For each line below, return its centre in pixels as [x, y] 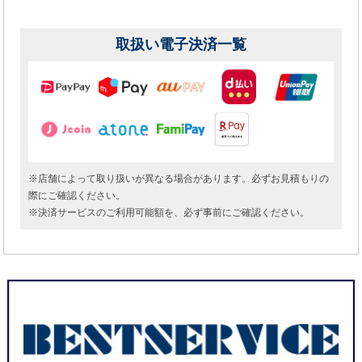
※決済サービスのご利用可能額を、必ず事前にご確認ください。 [169, 213]
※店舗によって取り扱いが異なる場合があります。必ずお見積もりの [179, 179]
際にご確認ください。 [77, 196]
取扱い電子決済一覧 [181, 45]
